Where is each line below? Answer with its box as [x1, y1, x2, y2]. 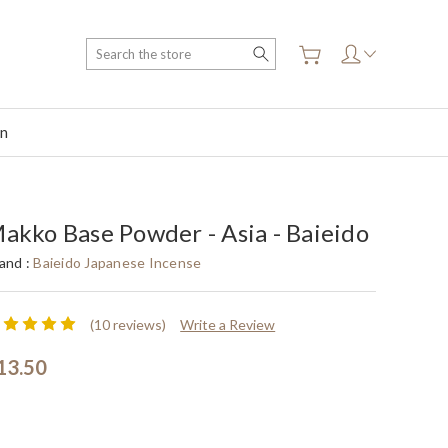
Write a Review [180, 315, 276, 333]
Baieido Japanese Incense [33, 254, 202, 271]
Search [275, 40, 319, 57]
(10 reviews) [90, 315, 167, 333]
